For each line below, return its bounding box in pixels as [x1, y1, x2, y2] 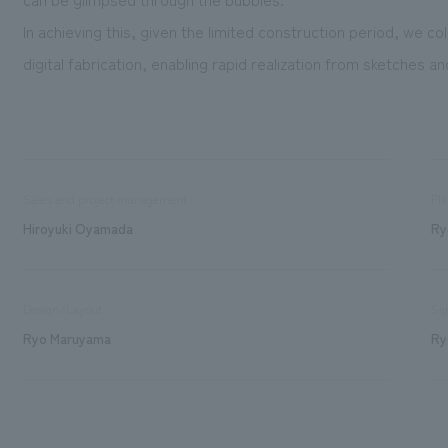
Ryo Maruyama [22, 327, 111, 348]
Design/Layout [22, 299, 102, 318]
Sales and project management [22, 189, 187, 208]
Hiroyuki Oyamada [22, 217, 133, 238]
